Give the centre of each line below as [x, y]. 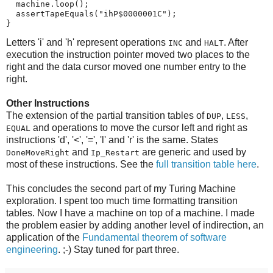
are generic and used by [193, 152]
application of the [44, 237]
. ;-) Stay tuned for [97, 249]
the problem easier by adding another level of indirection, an [135, 225]
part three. [158, 249]
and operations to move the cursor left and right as [139, 127]
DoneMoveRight [38, 152]
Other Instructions [48, 103]
